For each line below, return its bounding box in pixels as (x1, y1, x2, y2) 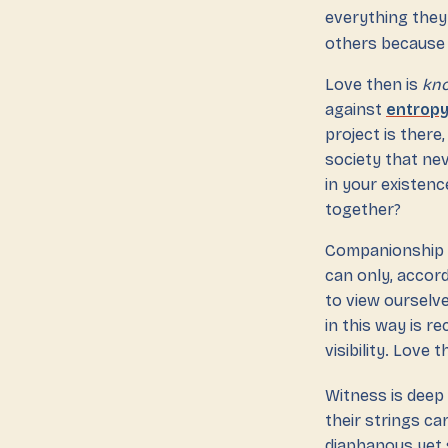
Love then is (325, 74, 422, 94)
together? (325, 199, 401, 219)
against (325, 99, 386, 119)
